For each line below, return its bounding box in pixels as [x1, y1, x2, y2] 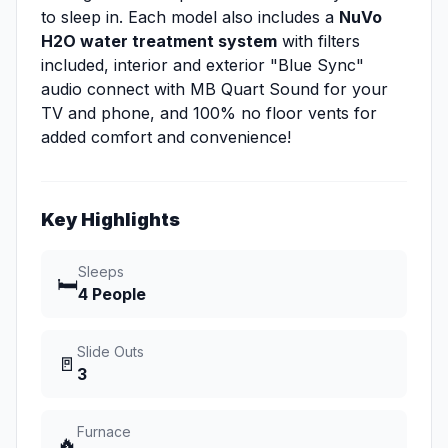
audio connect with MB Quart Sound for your [41, 79, 388, 100]
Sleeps [78, 263, 124, 281]
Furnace [77, 423, 131, 441]
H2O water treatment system [41, 31, 277, 52]
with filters [277, 31, 360, 52]
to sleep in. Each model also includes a [41, 7, 339, 28]
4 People [78, 284, 146, 305]
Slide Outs [77, 343, 144, 361]
